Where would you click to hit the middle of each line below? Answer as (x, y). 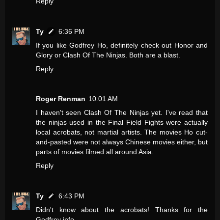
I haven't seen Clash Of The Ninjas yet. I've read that (122, 113)
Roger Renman (61, 99)
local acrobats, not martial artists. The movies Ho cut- (122, 132)
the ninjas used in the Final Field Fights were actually (122, 123)
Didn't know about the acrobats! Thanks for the (122, 210)
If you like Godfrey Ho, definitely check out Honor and (122, 45)
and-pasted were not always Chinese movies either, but (122, 142)
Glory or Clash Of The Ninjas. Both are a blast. (108, 55)
